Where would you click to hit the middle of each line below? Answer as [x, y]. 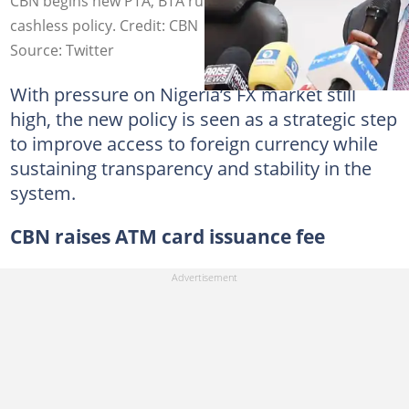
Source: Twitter [62, 50]
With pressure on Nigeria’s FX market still [183, 94]
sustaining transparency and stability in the [190, 168]
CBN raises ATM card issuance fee [167, 236]
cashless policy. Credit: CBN [104, 25]
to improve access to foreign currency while [194, 143]
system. [42, 192]
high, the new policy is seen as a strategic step [203, 118]
